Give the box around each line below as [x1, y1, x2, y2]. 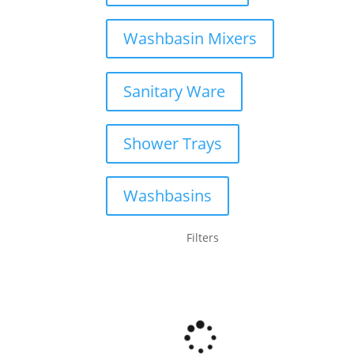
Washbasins [123, 184, 213, 206]
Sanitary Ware [123, 80, 226, 102]
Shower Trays [123, 132, 223, 154]
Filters [186, 229, 220, 245]
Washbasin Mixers [123, 28, 258, 50]
